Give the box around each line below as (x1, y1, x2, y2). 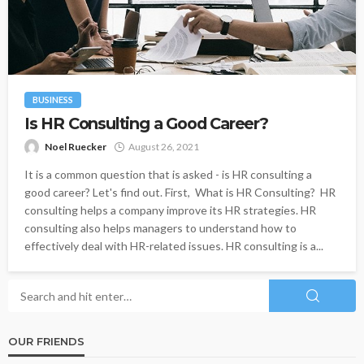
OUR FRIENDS (8, 335, 84, 349)
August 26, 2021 (128, 141, 199, 154)
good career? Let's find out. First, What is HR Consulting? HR (24, 185, 336, 200)
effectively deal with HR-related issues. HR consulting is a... (24, 239, 323, 253)
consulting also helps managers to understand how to (24, 221, 297, 236)
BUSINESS (32, 94, 73, 106)
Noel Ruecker (45, 141, 106, 154)
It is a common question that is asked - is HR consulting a (24, 167, 312, 182)
